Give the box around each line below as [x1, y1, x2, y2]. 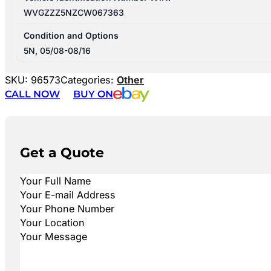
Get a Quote [19, 144, 104, 160]
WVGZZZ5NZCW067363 [24, 7, 125, 18]
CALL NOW [5, 88, 60, 100]
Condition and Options [24, 30, 119, 41]
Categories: [60, 74, 117, 87]
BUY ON [73, 88, 113, 100]
